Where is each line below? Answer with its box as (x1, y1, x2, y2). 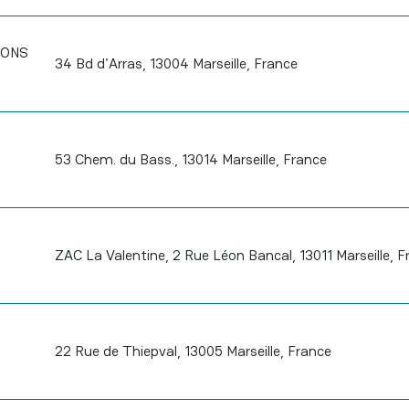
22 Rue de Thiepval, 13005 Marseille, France (54, 341, 331, 361)
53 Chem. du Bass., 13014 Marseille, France (54, 150, 327, 169)
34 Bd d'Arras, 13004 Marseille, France (54, 54, 298, 73)
